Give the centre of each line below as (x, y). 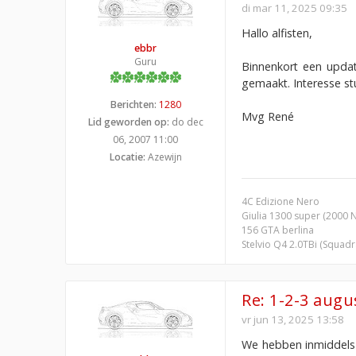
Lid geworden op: (128, 122)
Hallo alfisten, (277, 33)
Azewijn (163, 157)
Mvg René (268, 116)
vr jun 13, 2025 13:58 (293, 319)
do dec (186, 122)
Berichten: (133, 104)
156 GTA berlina (278, 230)
